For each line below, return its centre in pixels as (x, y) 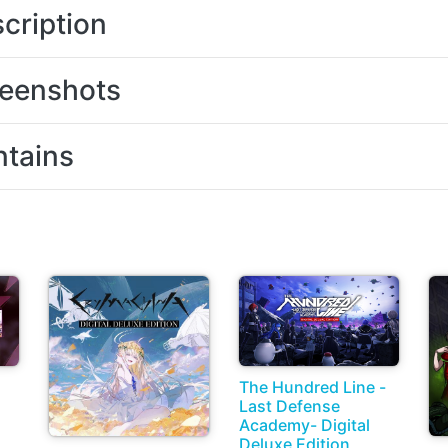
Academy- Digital (304, 425)
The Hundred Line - (312, 387)
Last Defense (289, 406)
